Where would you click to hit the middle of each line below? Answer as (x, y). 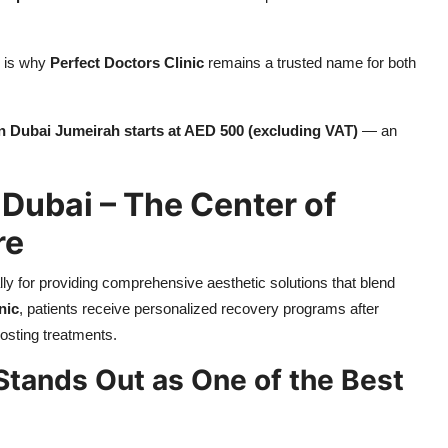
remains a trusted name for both (310, 63)
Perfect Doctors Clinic (127, 63)
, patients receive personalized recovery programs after (199, 309)
